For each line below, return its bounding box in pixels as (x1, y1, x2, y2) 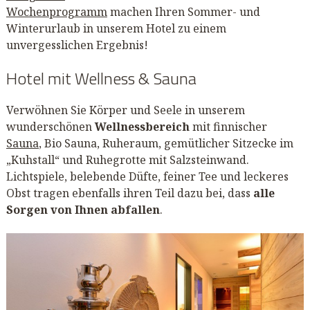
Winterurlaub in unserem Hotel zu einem (6, 20, 226, 36)
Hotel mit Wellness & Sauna (6, 65, 197, 91)
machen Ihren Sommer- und (107, 3, 260, 19)
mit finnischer (189, 118, 267, 134)
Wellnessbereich (94, 118, 190, 134)
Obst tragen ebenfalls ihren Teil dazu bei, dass (6, 185, 253, 201)
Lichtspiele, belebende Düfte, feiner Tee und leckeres (6, 168, 289, 184)
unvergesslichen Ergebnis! (6, 37, 148, 53)
